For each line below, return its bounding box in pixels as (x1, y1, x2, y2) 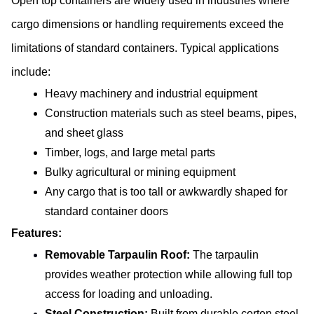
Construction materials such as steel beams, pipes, (45, 107, 296, 120)
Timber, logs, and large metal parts (45, 146, 215, 159)
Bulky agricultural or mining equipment (45, 166, 235, 179)
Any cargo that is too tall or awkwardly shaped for (45, 186, 287, 198)
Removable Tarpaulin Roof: (45, 249, 190, 261)
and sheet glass (45, 127, 123, 139)
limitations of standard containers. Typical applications (11, 42, 279, 55)
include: (11, 66, 50, 78)
